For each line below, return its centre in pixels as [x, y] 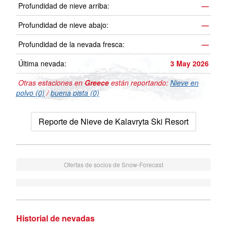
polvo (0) [30, 93]
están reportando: [140, 83]
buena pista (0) [75, 93]
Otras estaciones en [50, 83]
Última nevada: [42, 64]
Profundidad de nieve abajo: [63, 25]
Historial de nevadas [55, 218]
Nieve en [184, 83]
